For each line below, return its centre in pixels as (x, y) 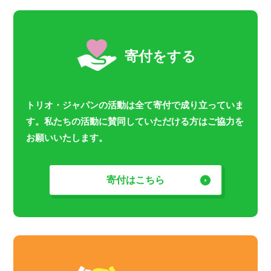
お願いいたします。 (67, 138)
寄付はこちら (135, 180)
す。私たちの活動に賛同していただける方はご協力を (135, 121)
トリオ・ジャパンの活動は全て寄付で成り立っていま (135, 105)
